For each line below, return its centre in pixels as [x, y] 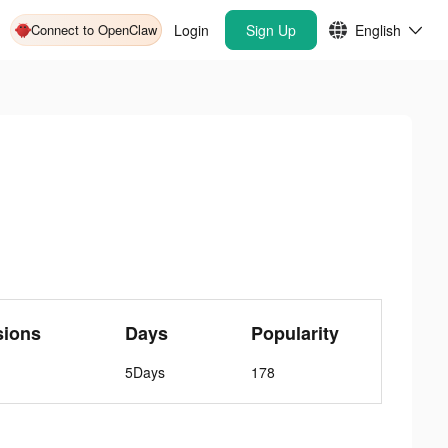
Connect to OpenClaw [94, 29]
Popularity [295, 333]
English [378, 30]
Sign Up [271, 30]
